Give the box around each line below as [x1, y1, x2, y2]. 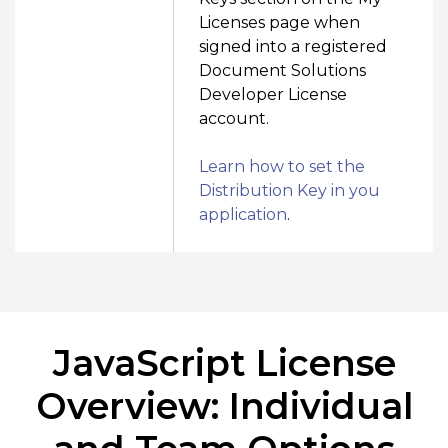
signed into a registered [199, 37, 387, 56]
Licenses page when [199, 13, 360, 32]
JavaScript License [52, 341, 396, 385]
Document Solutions [199, 61, 366, 80]
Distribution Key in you [199, 181, 380, 200]
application [199, 205, 287, 224]
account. [199, 109, 269, 128]
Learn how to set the [199, 157, 365, 176]
